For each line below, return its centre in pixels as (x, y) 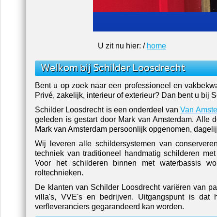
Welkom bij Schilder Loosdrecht (113, 68)
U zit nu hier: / (122, 45)
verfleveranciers (62, 206)
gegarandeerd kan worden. (137, 206)
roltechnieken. (59, 172)
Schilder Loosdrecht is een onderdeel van (108, 109)
